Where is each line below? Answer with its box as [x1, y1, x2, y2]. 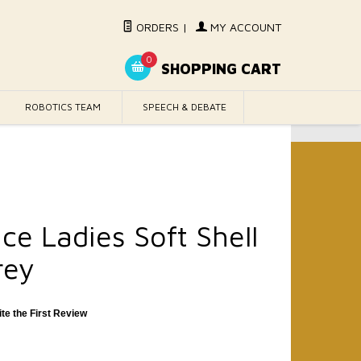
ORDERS [133, 20, 179, 34]
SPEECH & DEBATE [143, 101, 227, 113]
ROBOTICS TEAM [25, 101, 101, 113]
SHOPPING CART [157, 60, 281, 78]
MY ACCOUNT [207, 20, 281, 34]
